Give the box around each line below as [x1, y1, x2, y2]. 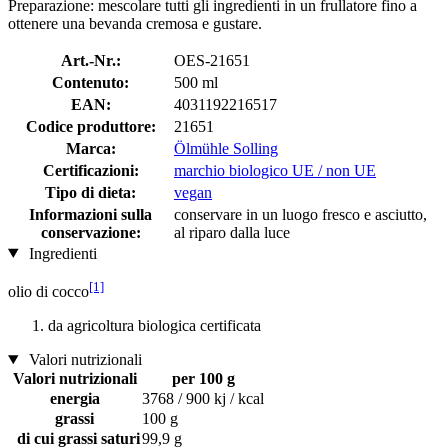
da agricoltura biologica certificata [48, 316, 261, 334]
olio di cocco [8, 282, 89, 300]
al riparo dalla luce [174, 223, 290, 241]
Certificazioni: [42, 161, 139, 179]
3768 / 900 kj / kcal [142, 389, 264, 407]
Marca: [65, 139, 116, 157]
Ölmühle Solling [174, 139, 278, 157]
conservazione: [40, 223, 141, 241]
